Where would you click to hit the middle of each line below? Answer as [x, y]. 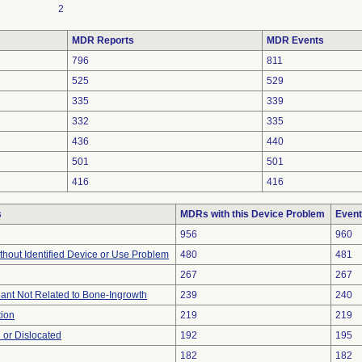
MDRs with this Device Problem [253, 214]
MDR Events [295, 40]
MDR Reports [103, 40]
